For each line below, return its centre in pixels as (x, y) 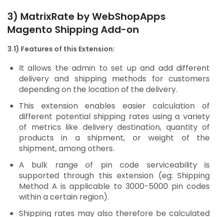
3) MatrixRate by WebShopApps (86, 16)
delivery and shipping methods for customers (114, 78)
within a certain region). (65, 197)
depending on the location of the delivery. (99, 89)
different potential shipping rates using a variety (114, 116)
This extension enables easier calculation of (114, 106)
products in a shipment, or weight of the (114, 138)
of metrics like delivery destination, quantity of (114, 127)
